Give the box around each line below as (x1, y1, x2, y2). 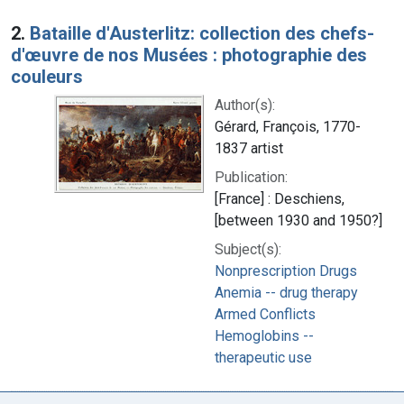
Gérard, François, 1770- (215, 117, 361, 135)
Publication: (215, 168, 288, 186)
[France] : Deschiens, (215, 189, 344, 207)
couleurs (11, 65, 83, 87)
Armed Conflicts (215, 305, 316, 323)
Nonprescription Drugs (215, 262, 357, 280)
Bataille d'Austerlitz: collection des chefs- (30, 22, 374, 44)
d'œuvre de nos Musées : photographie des (11, 43, 367, 66)
